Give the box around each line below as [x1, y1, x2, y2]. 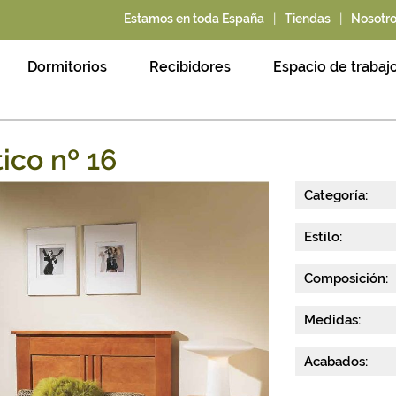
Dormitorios [27, 58, 107, 75]
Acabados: [304, 354, 368, 369]
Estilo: [304, 229, 342, 245]
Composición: [304, 270, 388, 286]
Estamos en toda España [124, 11, 265, 27]
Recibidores [149, 58, 231, 75]
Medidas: [304, 312, 361, 328]
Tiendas [285, 11, 331, 27]
